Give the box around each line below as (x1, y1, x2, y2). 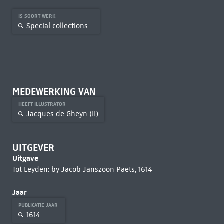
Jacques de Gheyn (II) (26, 109, 98, 118)
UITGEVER (12, 142, 54, 153)
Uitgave (12, 153, 38, 163)
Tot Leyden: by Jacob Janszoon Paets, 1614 (12, 165, 152, 174)
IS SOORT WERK (18, 13, 57, 19)
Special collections (26, 21, 88, 30)
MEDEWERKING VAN (12, 86, 96, 97)
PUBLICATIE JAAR (18, 202, 59, 208)
